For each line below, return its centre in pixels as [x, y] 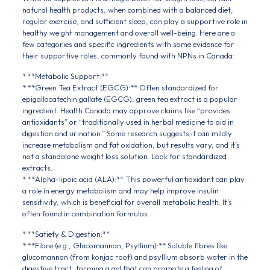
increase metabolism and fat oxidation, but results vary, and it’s [131, 145]
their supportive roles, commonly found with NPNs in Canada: [128, 55]
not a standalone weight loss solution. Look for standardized [124, 156]
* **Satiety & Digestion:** [66, 234]
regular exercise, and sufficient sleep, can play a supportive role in [135, 21]
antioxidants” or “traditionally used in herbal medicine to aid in [128, 122]
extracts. [37, 168]
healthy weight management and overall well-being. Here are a [128, 33]
